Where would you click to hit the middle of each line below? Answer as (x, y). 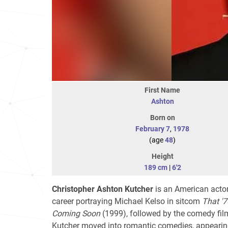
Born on (162, 118)
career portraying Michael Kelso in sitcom (127, 201)
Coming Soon (76, 213)
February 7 (153, 129)
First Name (162, 90)
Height (162, 156)
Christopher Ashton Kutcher (103, 189)
